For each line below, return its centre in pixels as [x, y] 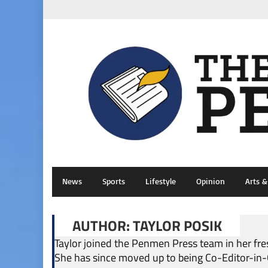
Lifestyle [161, 181]
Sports [114, 181]
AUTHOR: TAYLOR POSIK [147, 226]
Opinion [211, 181]
